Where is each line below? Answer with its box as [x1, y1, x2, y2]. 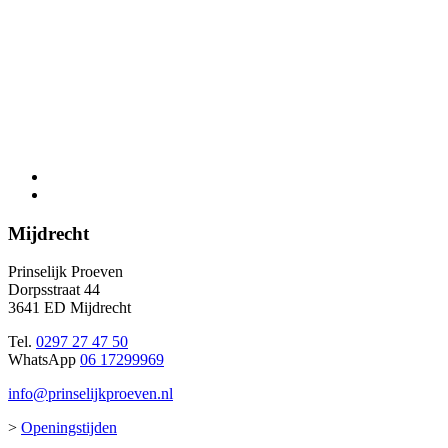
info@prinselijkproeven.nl [8, 385, 173, 403]
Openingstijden [21, 419, 117, 437]
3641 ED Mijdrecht [8, 299, 131, 317]
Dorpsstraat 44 [8, 281, 100, 299]
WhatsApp [8, 351, 80, 369]
